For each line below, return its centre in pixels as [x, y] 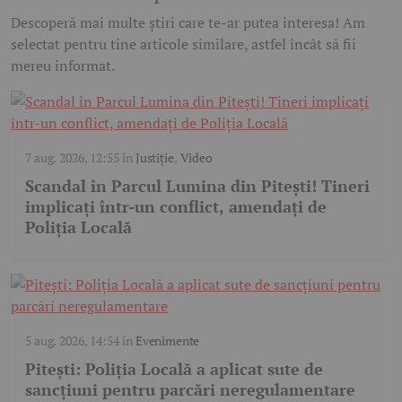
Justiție [154, 157]
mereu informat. [63, 65]
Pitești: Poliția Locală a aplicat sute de [174, 368]
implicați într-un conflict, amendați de [176, 206]
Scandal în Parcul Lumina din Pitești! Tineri [197, 185]
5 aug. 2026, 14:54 [72, 340]
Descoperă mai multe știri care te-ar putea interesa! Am [188, 22]
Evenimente [167, 340]
